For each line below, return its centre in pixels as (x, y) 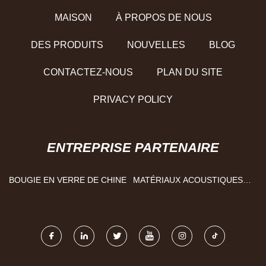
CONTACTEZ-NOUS (88, 72)
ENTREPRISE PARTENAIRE (133, 147)
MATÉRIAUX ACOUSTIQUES (188, 180)
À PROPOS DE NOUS (164, 17)
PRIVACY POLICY (133, 99)
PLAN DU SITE (190, 72)
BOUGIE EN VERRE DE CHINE (68, 180)
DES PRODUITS (67, 45)
